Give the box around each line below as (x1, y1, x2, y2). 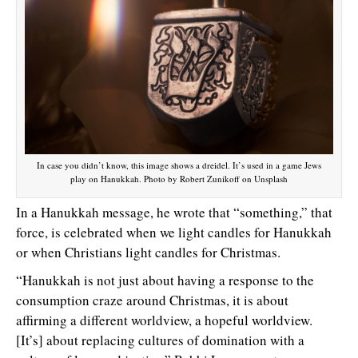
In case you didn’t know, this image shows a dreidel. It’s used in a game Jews (37, 158, 321, 171)
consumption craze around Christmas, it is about (16, 290, 288, 309)
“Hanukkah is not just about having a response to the (16, 270, 314, 289)
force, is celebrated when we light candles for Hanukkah (16, 222, 332, 241)
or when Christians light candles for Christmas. (16, 242, 280, 261)
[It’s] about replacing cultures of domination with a (16, 330, 304, 349)
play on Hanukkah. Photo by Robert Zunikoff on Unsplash (70, 172, 288, 185)
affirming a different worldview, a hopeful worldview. (16, 310, 312, 329)
